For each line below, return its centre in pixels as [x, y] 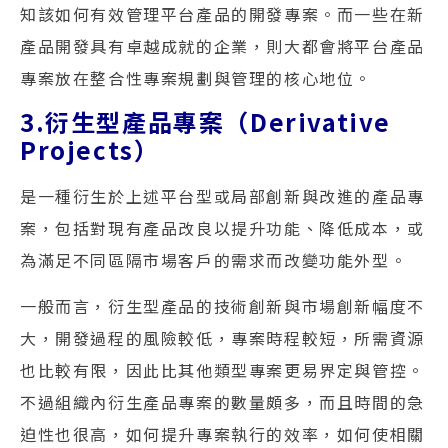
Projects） [90, 149]
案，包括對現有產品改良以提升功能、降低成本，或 [222, 227]
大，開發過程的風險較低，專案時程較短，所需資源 [222, 338]
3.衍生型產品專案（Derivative [205, 121]
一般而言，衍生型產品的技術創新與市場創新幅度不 [222, 306]
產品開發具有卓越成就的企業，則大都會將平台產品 [222, 45]
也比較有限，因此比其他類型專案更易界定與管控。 [222, 370]
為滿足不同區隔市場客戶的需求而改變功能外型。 [214, 259]
